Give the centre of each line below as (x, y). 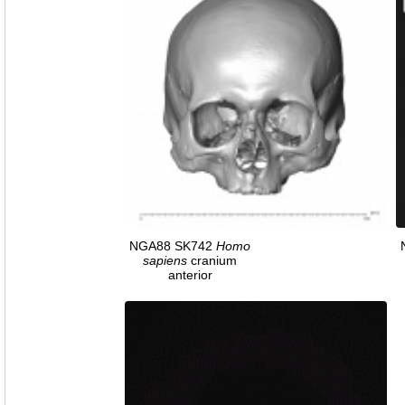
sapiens (165, 260)
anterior (190, 274)
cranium (212, 260)
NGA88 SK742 (173, 245)
